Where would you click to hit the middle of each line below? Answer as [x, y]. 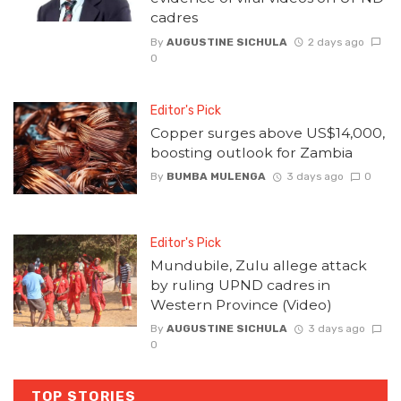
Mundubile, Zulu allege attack [258, 265]
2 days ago [336, 42]
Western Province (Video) [241, 304]
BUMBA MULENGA [216, 176]
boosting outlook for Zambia [251, 152]
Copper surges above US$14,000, [267, 132]
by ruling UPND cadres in [240, 285]
